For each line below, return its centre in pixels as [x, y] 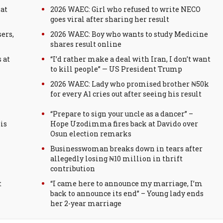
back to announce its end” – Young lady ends [127, 193]
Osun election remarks [91, 134]
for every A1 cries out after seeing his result [126, 94]
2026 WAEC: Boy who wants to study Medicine [129, 34]
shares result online [86, 44]
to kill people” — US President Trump [116, 69]
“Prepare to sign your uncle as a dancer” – [122, 114]
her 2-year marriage [86, 203]
